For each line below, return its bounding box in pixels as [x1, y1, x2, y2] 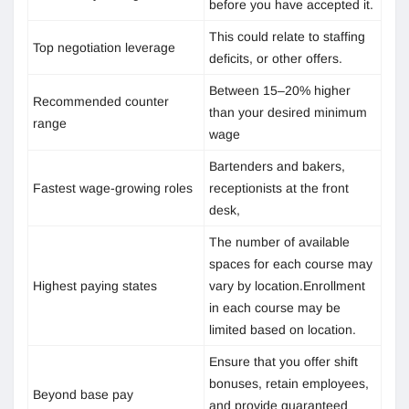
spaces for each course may [209, 256, 372, 271]
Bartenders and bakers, [209, 158, 345, 173]
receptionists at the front [209, 180, 349, 195]
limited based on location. [209, 321, 356, 337]
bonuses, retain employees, [209, 375, 369, 391]
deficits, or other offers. [209, 50, 342, 66]
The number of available [209, 234, 350, 249]
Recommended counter [33, 93, 169, 109]
